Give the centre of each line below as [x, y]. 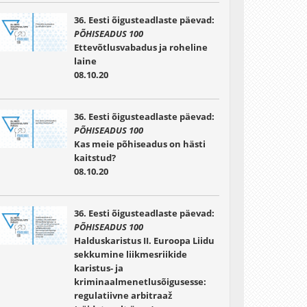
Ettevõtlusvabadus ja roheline [140, 47]
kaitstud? [95, 158]
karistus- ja [98, 268]
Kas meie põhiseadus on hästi [139, 144]
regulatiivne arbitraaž [123, 295]
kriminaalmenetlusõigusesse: [140, 282]
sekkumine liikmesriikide [130, 254]
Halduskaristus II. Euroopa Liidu [144, 241]
